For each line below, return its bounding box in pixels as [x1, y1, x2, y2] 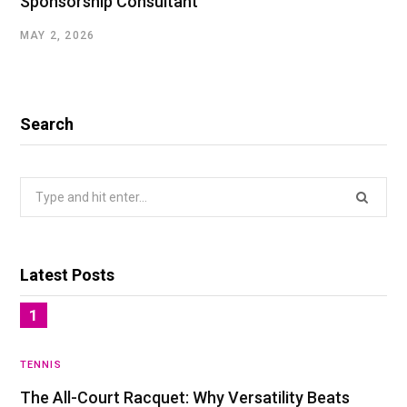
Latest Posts [20, 265, 114, 285]
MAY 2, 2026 [20, 29, 95, 43]
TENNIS [20, 359, 62, 372]
